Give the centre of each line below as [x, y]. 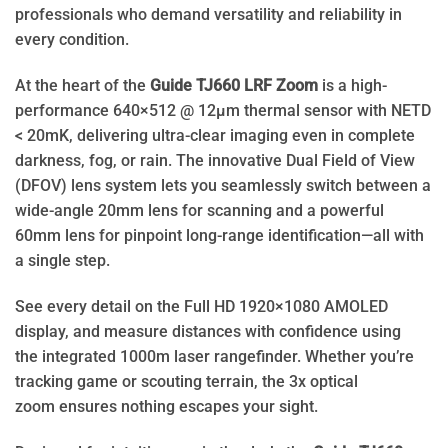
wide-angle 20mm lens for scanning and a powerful [199, 210]
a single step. [62, 260]
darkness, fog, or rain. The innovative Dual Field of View [215, 160]
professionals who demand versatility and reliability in [208, 14]
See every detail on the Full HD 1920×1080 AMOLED [201, 306]
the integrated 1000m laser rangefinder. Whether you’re [214, 356]
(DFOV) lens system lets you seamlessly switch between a [223, 185]
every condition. [72, 39]
